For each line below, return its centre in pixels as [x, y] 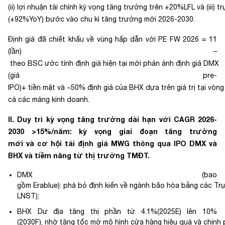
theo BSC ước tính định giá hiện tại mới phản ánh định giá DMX [114, 63]
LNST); [30, 196]
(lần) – [113, 51]
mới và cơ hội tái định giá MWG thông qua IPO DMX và [113, 143]
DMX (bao [117, 175]
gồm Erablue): [39, 185]
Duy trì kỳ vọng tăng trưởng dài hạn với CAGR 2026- [117, 119]
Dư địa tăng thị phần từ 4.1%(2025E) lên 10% [124, 211]
